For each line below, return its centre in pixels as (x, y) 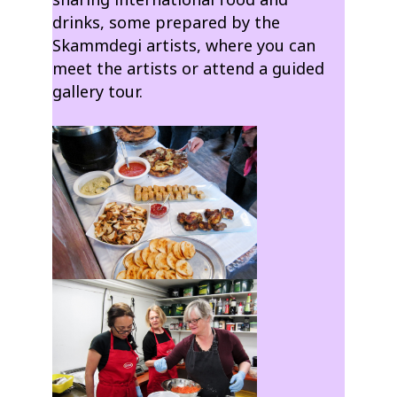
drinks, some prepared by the (167, 22)
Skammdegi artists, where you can (184, 45)
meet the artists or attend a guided (189, 68)
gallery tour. (98, 91)
